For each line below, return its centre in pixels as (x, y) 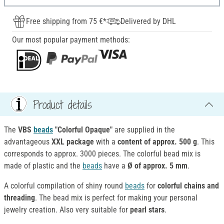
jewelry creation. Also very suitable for (67, 210)
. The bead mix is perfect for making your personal (116, 198)
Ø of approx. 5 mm (157, 166)
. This (206, 142)
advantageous (28, 142)
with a (106, 142)
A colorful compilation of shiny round (64, 186)
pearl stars (147, 210)
